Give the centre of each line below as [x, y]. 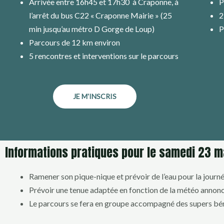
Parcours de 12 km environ [74, 42]
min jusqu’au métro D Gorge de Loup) [92, 28]
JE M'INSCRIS [95, 96]
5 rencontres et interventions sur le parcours [104, 55]
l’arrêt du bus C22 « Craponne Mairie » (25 [100, 15]
